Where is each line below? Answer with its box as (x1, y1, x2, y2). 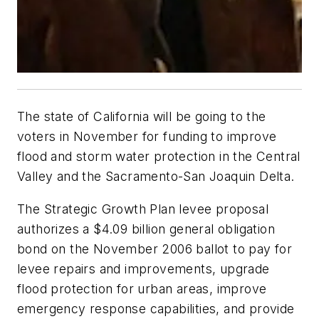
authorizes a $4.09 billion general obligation (17, 221, 275, 236)
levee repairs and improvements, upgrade (17, 261, 270, 276)
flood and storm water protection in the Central (17, 149, 300, 164)
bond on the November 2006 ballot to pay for (17, 241, 293, 256)
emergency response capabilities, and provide (17, 300, 295, 316)
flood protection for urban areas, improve (17, 281, 267, 296)
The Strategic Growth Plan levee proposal (17, 201, 268, 216)
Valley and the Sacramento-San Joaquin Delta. (17, 169, 295, 184)
